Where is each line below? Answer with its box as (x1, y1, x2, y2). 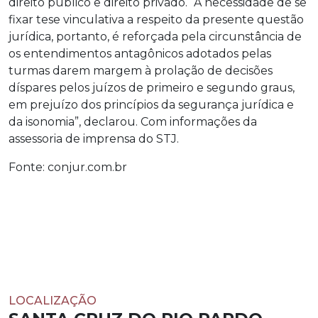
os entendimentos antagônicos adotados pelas (9, 47, 271, 60)
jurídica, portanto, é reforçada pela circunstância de (9, 30, 302, 43)
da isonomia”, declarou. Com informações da (9, 115, 257, 128)
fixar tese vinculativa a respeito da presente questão (9, 13, 304, 26)
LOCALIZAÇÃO (9, 294, 97, 307)
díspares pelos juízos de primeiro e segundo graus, (9, 81, 295, 94)
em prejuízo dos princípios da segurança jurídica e (9, 98, 294, 111)
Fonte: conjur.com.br (9, 160, 127, 174)
